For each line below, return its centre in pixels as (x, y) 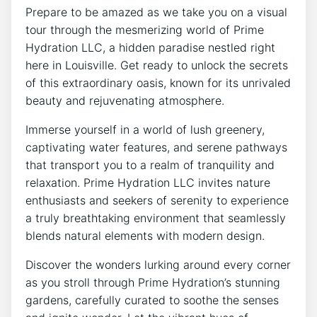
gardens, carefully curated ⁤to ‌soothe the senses (152, 300)
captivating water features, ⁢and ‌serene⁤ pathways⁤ (156, 147)
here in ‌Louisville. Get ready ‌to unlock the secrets (157, 65)
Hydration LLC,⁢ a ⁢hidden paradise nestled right (150, 47)
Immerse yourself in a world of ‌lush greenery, (145, 129)
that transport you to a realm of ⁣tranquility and (150, 165)
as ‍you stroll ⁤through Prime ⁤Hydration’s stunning (153, 282)
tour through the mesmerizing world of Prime (145, 29)
